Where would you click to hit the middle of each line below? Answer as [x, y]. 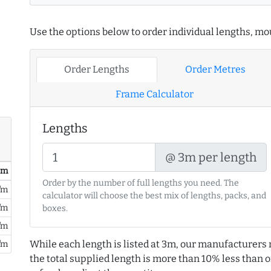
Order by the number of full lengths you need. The [141, 183]
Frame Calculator [155, 94]
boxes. [55, 209]
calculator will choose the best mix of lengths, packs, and [154, 196]
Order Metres [215, 70]
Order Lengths [96, 70]
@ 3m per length [211, 158]
